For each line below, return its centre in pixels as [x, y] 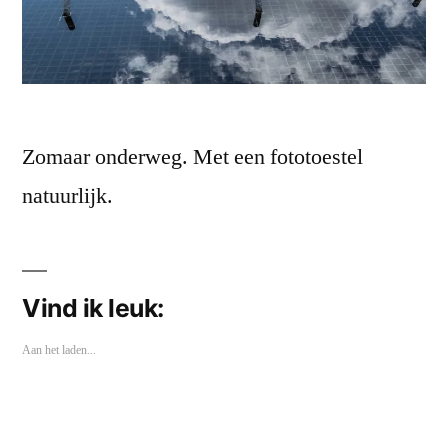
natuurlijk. [67, 196]
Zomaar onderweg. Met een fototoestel [192, 157]
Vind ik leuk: [93, 308]
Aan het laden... [59, 350]
